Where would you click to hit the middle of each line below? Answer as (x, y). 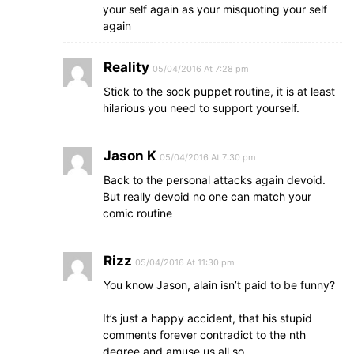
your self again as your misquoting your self (215, 9)
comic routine (137, 213)
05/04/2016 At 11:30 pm (185, 262)
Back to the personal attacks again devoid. (215, 180)
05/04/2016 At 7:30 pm (208, 157)
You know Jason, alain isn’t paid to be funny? (219, 285)
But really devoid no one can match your (207, 196)
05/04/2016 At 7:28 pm (201, 69)
